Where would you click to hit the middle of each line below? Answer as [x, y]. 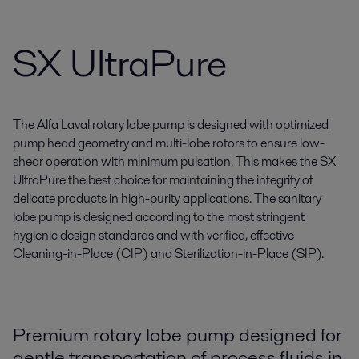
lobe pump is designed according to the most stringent [159, 217]
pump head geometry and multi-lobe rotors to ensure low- [169, 143]
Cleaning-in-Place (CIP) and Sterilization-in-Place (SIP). [168, 254]
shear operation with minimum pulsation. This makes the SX [174, 161]
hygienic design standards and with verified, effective [153, 235]
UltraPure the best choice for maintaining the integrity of [163, 180]
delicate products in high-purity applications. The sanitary [167, 198]
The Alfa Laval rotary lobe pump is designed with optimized [171, 125]
